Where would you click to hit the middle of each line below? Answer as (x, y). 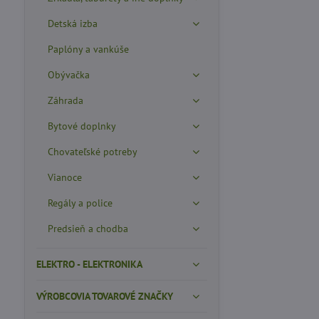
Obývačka (68, 75)
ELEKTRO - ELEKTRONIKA (89, 264)
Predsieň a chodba (88, 229)
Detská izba (72, 23)
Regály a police (80, 203)
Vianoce (64, 177)
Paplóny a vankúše (88, 49)
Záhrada (65, 100)
